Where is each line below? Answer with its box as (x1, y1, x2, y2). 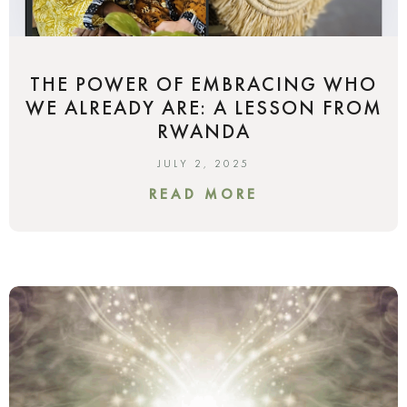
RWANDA (156, 117, 251, 144)
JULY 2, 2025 (157, 155, 250, 171)
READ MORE (149, 184, 258, 203)
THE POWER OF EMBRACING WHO (30, 70, 377, 97)
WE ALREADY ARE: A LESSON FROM (25, 94, 382, 121)
